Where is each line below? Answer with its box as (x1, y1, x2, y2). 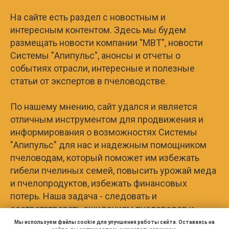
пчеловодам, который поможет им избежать (10, 152, 199, 163)
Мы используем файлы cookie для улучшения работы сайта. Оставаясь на (14, 219, 215, 225)
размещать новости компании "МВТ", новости (10, 37, 203, 48)
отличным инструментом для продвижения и (10, 113, 203, 125)
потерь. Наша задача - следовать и (10, 190, 157, 201)
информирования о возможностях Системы (10, 126, 197, 138)
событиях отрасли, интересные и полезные (10, 62, 195, 74)
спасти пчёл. (10, 216, 64, 227)
